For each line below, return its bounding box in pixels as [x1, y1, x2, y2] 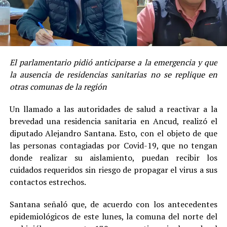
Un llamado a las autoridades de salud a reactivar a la [9, 103, 218, 115]
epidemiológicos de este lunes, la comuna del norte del [9, 211, 218, 222]
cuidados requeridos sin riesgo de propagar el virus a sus [9, 164, 218, 176]
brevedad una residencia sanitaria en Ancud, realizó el [9, 116, 218, 127]
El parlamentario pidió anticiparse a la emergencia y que [9, 57, 218, 68]
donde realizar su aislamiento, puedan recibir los [9, 152, 218, 164]
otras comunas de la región [9, 81, 107, 93]
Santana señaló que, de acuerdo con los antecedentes [9, 199, 218, 210]
